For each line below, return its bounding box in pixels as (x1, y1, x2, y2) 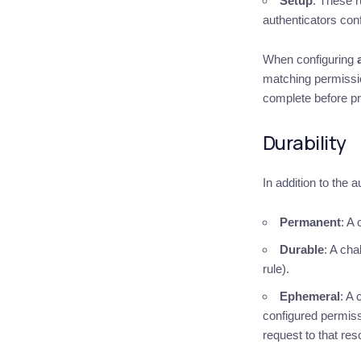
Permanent (279, 215, 341, 229)
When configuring (262, 52, 357, 66)
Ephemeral (279, 289, 340, 303)
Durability (262, 129, 346, 156)
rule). (262, 262, 289, 276)
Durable (279, 243, 324, 256)
